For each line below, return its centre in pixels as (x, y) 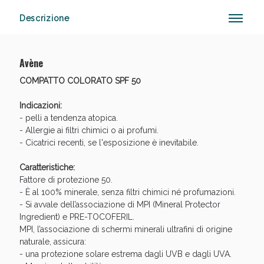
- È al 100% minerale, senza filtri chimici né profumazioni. (127, 192)
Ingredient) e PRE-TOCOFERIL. (77, 217)
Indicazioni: (40, 106)
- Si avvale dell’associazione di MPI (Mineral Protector (120, 205)
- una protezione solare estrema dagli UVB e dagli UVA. (125, 254)
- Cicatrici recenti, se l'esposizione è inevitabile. (109, 143)
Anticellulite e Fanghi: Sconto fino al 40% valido (132, 53)
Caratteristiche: (47, 168)
